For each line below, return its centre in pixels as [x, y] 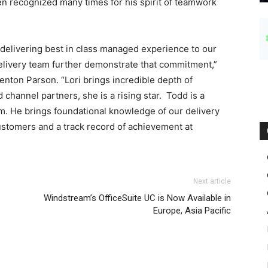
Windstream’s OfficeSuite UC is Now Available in [137, 198]
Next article [212, 182]
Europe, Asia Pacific [192, 211]
